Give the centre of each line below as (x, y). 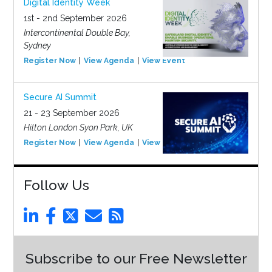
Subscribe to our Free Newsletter (136, 259)
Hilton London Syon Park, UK (78, 128)
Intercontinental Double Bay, (77, 33)
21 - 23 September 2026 (71, 113)
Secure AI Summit (60, 97)
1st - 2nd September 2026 (75, 19)
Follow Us (56, 185)
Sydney (37, 46)
